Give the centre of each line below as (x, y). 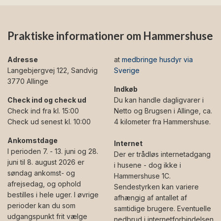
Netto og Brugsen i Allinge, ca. (163, 111)
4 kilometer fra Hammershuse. (162, 122)
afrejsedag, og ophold (44, 184)
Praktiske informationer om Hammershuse (110, 36)
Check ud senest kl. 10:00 (49, 122)
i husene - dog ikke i (147, 165)
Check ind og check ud (47, 100)
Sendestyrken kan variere (156, 187)
